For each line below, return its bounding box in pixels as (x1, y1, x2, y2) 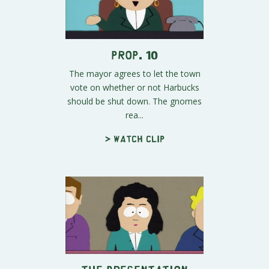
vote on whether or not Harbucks (70, 81, 199, 93)
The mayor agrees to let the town (68, 67, 201, 79)
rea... (125, 109, 144, 121)
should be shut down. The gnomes (67, 95, 202, 107)
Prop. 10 (111, 51, 158, 57)
